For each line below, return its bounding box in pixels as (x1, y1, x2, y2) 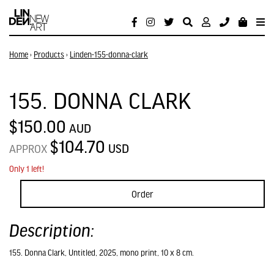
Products (34, 50, 64, 59)
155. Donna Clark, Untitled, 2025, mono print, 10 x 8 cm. (9, 248, 194, 257)
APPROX (9, 143, 50, 155)
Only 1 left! (9, 165, 44, 173)
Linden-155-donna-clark (70, 50, 148, 59)
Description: (9, 221, 94, 239)
